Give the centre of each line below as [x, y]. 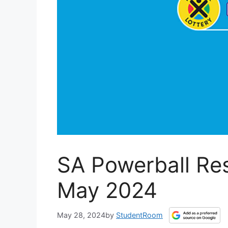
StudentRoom [139, 215]
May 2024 [107, 190]
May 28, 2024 [81, 215]
